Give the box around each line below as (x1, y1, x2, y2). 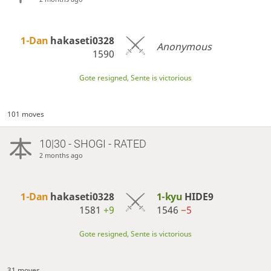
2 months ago (39, 150, 83, 160)
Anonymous (156, 40, 212, 54)
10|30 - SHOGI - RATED (39, 137, 146, 150)
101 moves (7, 108, 45, 119)
